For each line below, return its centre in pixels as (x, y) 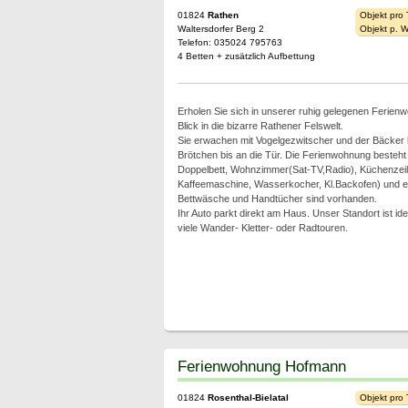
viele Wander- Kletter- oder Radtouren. (262, 228)
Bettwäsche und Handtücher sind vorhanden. (277, 199)
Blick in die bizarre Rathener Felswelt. (260, 126)
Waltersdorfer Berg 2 (220, 29)
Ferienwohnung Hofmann (261, 366)
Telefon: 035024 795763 (229, 42)
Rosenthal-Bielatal (248, 398)
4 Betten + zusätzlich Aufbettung (246, 56)
